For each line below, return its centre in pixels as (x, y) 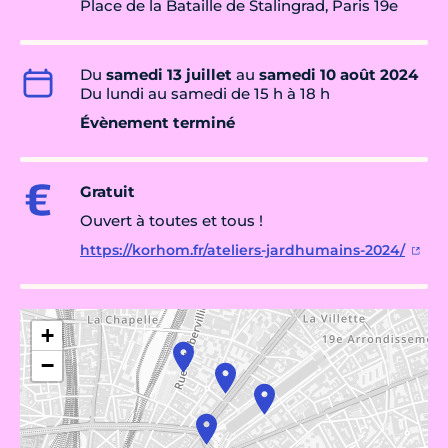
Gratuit (107, 192)
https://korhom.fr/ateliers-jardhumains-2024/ (242, 250)
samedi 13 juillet (169, 75)
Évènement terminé (157, 123)
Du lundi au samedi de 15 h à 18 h (205, 94)
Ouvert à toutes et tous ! (171, 221)
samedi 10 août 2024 (338, 75)
